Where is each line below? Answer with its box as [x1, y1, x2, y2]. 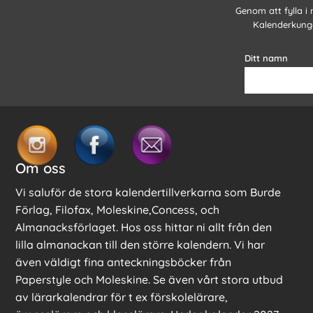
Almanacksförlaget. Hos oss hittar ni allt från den [15, 220, 272, 235]
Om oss [15, 159, 66, 177]
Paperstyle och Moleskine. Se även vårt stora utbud [15, 272, 283, 287]
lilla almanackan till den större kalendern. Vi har [15, 238, 265, 252]
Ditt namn [244, 52, 288, 64]
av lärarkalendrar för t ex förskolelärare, [15, 290, 228, 305]
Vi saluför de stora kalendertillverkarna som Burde [15, 185, 281, 200]
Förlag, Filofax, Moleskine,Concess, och [15, 203, 219, 217]
